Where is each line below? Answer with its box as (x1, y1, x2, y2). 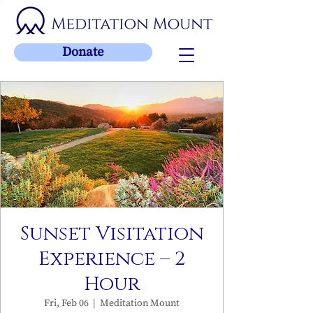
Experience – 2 (38, 246, 185, 272)
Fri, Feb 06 (44, 297, 89, 310)
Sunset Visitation (20, 221, 204, 247)
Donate (62, 44, 104, 60)
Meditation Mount (100, 297, 180, 310)
